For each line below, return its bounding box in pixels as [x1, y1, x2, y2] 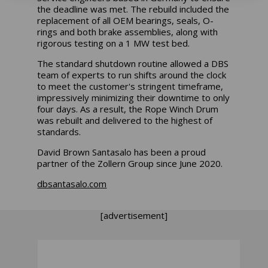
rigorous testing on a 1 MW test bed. [37, 36, 190, 49]
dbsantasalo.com [37, 177, 107, 190]
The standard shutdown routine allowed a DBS [37, 57, 229, 69]
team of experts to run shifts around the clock [37, 68, 227, 81]
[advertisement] [100, 209, 167, 221]
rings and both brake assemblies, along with [37, 25, 218, 38]
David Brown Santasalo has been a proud [37, 145, 206, 158]
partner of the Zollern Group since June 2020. [37, 157, 223, 169]
